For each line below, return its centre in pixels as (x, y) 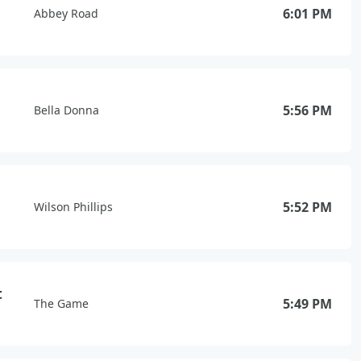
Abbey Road (66, 13)
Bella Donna (66, 110)
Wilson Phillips (73, 207)
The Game (61, 303)
